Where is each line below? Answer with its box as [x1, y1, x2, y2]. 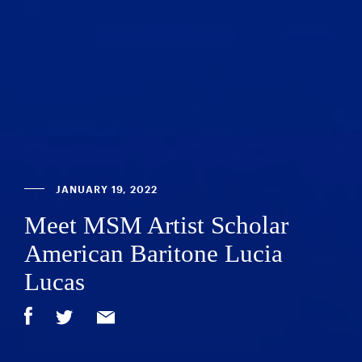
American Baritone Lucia [24, 238, 283, 267]
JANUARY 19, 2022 [53, 184, 158, 195]
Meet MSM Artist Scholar [24, 210, 288, 239]
